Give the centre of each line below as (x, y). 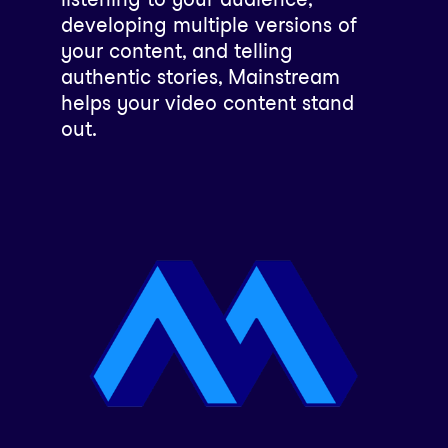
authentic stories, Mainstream (200, 77)
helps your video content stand (207, 103)
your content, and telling (176, 51)
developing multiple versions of (208, 25)
